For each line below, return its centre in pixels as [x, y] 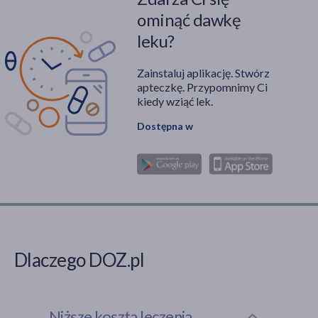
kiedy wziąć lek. [175, 102]
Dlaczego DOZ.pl [79, 260]
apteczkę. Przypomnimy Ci [202, 87]
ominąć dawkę [189, 20]
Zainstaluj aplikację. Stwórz [203, 73]
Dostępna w [165, 126]
